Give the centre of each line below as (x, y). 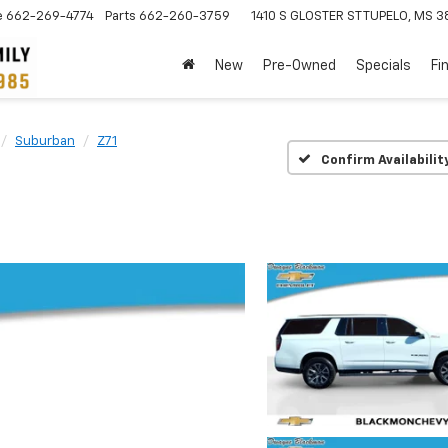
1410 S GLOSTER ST (307, 16)
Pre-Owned (299, 65)
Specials (383, 65)
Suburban (45, 141)
